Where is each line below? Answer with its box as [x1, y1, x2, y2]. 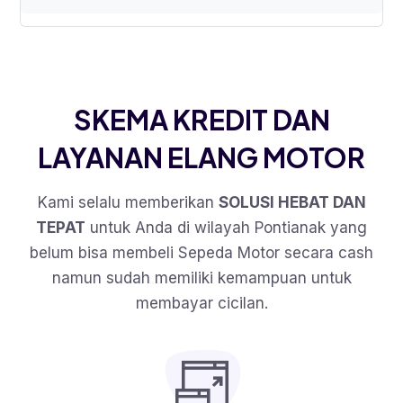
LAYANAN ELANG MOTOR [38, 140, 365, 175]
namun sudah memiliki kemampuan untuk [51, 269, 352, 288]
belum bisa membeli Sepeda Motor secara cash [30, 244, 373, 263]
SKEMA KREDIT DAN [73, 103, 330, 138]
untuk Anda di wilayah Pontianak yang [85, 219, 367, 237]
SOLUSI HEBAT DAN [218, 193, 366, 212]
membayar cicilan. [135, 294, 268, 313]
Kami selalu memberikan [37, 193, 219, 212]
